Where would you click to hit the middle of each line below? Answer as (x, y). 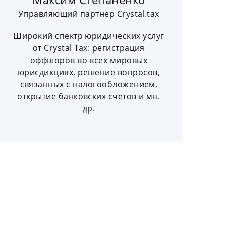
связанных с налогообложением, (89, 84)
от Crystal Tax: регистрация (89, 48)
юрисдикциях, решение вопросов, (89, 72)
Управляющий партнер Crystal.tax (89, 14)
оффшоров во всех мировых (89, 60)
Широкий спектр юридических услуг (89, 36)
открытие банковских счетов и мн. (89, 97)
